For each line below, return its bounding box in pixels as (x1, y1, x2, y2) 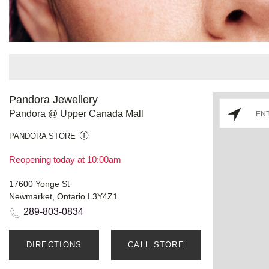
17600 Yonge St (9, 178, 70, 189)
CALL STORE (128, 240, 184, 249)
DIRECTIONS (26, 240, 82, 249)
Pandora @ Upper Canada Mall (9, 108, 144, 119)
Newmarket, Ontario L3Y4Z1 (9, 191, 118, 201)
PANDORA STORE (9, 131, 76, 141)
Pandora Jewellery (9, 93, 98, 106)
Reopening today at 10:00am (9, 154, 121, 165)
